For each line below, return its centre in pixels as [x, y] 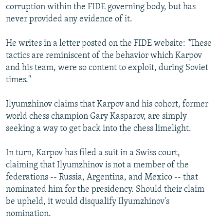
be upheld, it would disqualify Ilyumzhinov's [88, 202]
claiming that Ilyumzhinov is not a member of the [97, 165]
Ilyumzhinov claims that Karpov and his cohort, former [107, 105]
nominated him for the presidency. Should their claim [105, 190]
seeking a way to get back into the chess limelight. [99, 129]
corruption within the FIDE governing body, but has [101, 7]
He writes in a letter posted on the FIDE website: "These [109, 44]
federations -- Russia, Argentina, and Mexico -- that [102, 178]
